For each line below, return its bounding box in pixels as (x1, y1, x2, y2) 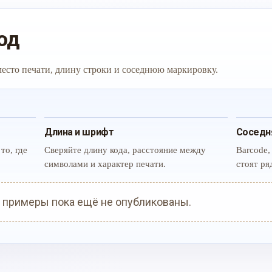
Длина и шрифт (44, 126, 114, 138)
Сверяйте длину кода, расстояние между (44, 145, 206, 155)
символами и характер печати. (44, 159, 166, 169)
